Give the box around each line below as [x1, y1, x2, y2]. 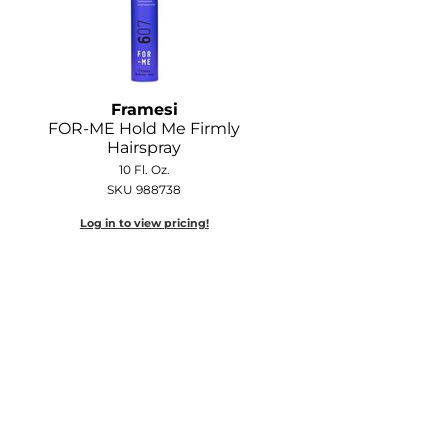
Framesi [110, 99, 178, 119]
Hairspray [107, 137, 182, 157]
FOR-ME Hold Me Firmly [48, 118, 241, 138]
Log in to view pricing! [79, 215, 209, 230]
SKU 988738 [107, 181, 182, 197]
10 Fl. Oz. [118, 161, 170, 177]
